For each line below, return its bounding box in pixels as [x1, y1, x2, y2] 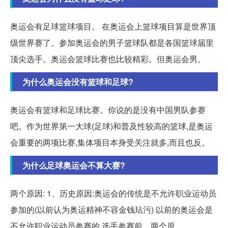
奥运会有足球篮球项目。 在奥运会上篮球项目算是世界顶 [10, 20, 216, 32]
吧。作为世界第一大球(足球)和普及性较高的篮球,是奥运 [10, 120, 213, 132]
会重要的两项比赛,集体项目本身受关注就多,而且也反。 [10, 136, 210, 148]
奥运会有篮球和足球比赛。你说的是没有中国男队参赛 [10, 103, 206, 116]
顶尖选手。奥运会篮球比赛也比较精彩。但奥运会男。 [10, 52, 206, 65]
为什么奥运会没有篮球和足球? [22, 75, 133, 88]
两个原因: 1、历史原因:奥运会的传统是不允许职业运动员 [10, 187, 216, 199]
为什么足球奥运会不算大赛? [22, 159, 125, 171]
